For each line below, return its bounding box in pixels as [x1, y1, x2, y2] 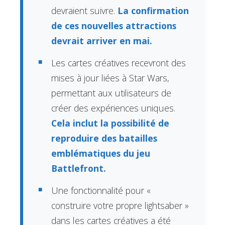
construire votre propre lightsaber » [51, 199, 189, 211]
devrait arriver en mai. [51, 34, 153, 47]
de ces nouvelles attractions [51, 19, 177, 32]
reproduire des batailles [51, 132, 158, 144]
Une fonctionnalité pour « [51, 184, 151, 196]
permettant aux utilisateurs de [51, 86, 172, 99]
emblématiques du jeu [51, 147, 151, 159]
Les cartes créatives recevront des [51, 56, 186, 69]
